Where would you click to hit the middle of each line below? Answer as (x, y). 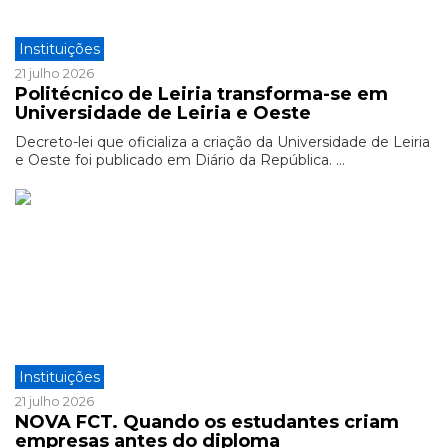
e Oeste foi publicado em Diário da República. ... (180, 160)
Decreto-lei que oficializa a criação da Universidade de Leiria (222, 142)
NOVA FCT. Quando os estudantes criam (207, 422)
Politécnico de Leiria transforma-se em (201, 94)
